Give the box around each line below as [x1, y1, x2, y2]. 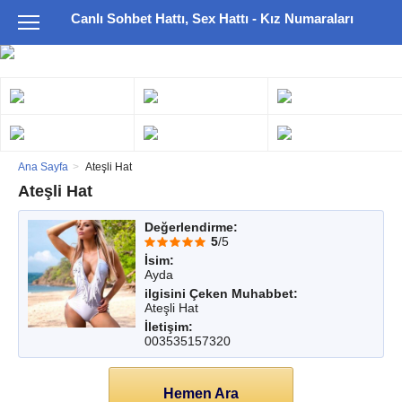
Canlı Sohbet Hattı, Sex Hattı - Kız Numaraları [70, 11, 354, 26]
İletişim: [144, 319, 193, 334]
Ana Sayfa [18, 161, 68, 173]
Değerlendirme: [144, 220, 238, 234]
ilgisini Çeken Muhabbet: [144, 286, 298, 301]
